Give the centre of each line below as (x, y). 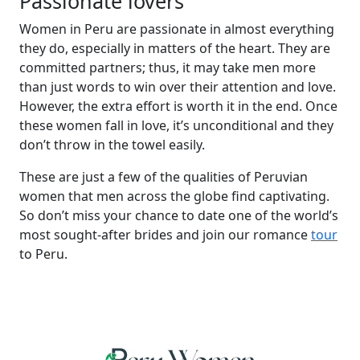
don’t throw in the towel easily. (112, 145)
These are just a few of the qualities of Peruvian (164, 177)
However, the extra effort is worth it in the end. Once (178, 106)
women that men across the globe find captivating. (174, 196)
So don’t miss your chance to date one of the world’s (179, 215)
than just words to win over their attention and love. (178, 87)
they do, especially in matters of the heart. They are (175, 48)
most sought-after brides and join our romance (165, 235)
